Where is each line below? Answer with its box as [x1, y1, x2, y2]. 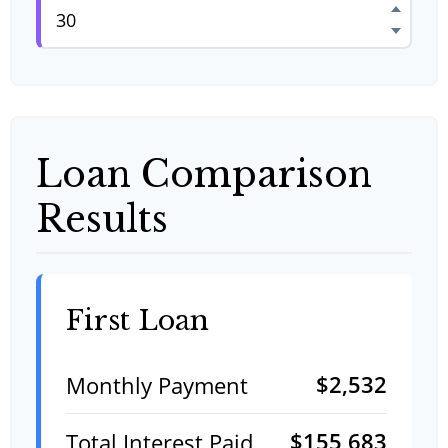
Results [36, 197, 168, 242]
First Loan [66, 304, 209, 337]
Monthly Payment [66, 370, 248, 400]
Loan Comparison [36, 152, 372, 197]
